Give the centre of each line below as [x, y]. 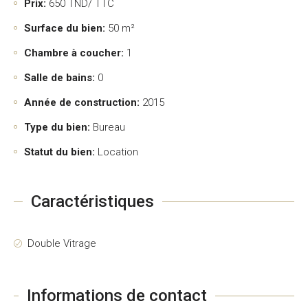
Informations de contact [117, 296]
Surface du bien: [65, 28]
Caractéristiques [92, 201]
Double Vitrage [62, 243]
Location [118, 152]
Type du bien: [57, 127]
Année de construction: [82, 102]
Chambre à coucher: [74, 53]
